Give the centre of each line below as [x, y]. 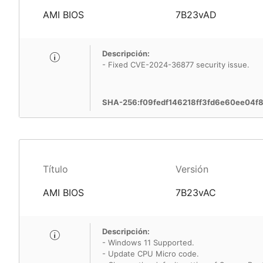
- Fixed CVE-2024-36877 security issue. [176, 65]
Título [55, 169]
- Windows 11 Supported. [148, 242]
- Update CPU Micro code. [151, 254]
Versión [192, 169]
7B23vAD [196, 15]
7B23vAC [195, 193]
